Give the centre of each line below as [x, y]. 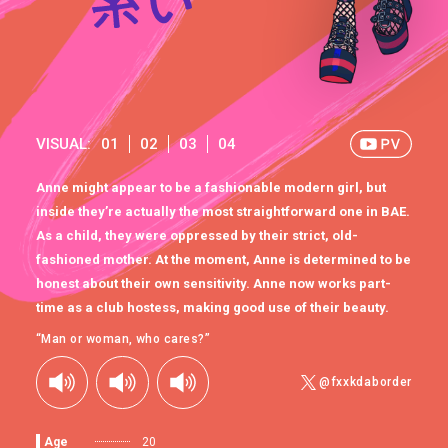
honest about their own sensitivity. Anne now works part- [213, 284]
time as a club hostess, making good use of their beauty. [212, 308]
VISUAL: [63, 143]
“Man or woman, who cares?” [123, 339]
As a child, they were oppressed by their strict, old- [196, 236]
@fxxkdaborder [365, 382]
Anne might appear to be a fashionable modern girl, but [210, 188]
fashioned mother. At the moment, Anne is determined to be [223, 260]
